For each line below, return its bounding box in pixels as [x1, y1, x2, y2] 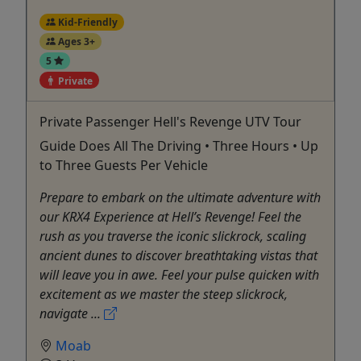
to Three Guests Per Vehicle [39, 156, 208, 175]
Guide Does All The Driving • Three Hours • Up [39, 137, 318, 156]
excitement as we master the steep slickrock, [39, 285, 288, 304]
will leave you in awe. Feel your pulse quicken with [39, 266, 319, 284]
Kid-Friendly [55, 15, 118, 29]
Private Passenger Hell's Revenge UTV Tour [39, 113, 301, 131]
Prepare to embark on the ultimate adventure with [39, 189, 321, 207]
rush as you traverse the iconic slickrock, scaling [39, 227, 306, 246]
